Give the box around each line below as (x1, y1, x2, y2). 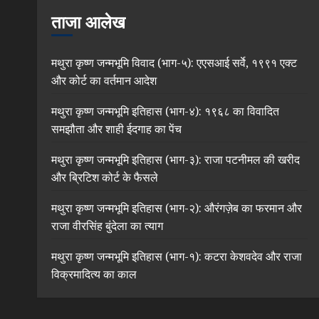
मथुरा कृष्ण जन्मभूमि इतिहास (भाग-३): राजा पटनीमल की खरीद (51, 152, 300, 167)
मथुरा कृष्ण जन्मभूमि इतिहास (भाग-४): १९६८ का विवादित (51, 103, 279, 119)
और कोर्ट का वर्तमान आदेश (51, 73, 157, 88)
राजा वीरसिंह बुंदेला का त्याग (51, 218, 163, 234)
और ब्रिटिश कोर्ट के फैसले (51, 169, 158, 185)
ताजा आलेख (51, 10, 125, 35)
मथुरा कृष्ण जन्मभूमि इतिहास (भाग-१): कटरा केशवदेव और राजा (51, 249, 302, 264)
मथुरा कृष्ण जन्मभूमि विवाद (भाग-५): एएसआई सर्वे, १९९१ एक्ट (51, 55, 297, 70)
